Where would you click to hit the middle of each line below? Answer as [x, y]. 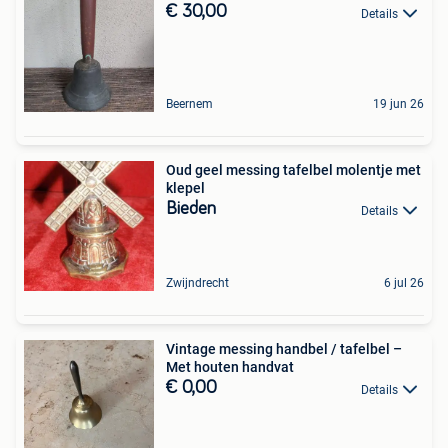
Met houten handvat [230, 367]
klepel [185, 188]
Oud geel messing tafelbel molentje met [293, 170]
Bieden [191, 209]
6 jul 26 [404, 283]
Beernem [189, 104]
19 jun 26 [398, 104]
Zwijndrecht [197, 283]
